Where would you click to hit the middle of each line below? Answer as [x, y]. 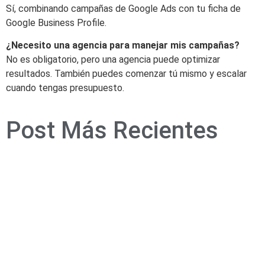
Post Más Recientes [112, 130]
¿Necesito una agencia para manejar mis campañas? [123, 46]
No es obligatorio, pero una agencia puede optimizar [113, 60]
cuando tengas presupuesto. [65, 88]
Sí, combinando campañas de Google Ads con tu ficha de [123, 9]
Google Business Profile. [56, 23]
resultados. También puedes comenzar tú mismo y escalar [126, 74]
